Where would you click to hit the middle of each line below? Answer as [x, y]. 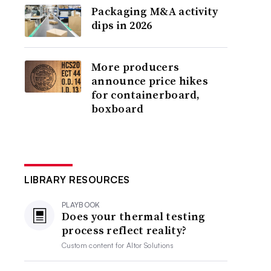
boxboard [118, 109]
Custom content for [94, 245]
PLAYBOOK [81, 205]
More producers [135, 67]
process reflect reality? [124, 230]
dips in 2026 [122, 25]
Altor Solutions [150, 245]
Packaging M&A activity [155, 11]
